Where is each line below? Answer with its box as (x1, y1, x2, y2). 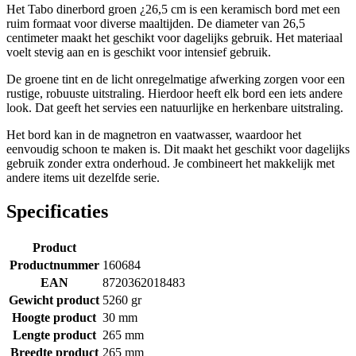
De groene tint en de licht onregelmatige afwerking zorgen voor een (6, 72, 345, 86)
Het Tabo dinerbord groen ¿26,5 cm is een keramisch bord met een (6, 2, 340, 16)
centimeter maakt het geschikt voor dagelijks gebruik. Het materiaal (6, 30, 342, 44)
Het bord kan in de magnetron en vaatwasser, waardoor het (6, 127, 301, 141)
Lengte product (12, 327, 96, 342)
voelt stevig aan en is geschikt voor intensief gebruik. (6, 44, 271, 59)
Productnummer (9, 257, 99, 272)
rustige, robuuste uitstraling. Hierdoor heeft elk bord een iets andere (6, 86, 342, 100)
